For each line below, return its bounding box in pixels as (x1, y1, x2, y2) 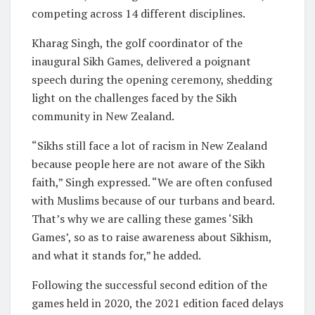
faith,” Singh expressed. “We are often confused (32, 174, 272, 190)
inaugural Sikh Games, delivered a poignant (32, 53, 251, 69)
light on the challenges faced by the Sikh (32, 89, 237, 105)
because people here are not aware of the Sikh (32, 155, 265, 172)
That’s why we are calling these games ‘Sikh (32, 210, 253, 226)
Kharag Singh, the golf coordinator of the (32, 34, 243, 51)
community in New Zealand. (32, 108, 174, 124)
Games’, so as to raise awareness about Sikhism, (32, 229, 271, 245)
